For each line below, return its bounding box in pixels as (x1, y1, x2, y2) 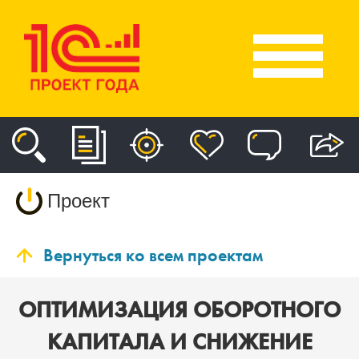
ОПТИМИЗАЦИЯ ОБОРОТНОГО (18, 296, 341, 323)
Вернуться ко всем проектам (43, 244, 263, 266)
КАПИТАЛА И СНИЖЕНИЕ (46, 328, 313, 355)
